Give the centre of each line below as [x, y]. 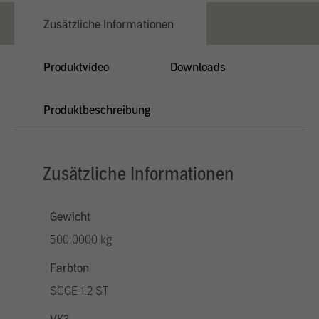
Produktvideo [76, 67]
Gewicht [70, 217]
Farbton [69, 268]
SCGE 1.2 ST [79, 291]
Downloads [198, 67]
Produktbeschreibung [97, 110]
